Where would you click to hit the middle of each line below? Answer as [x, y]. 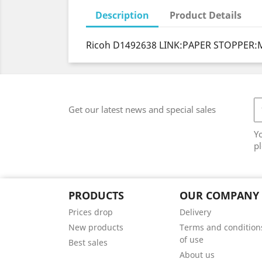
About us [197, 255]
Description [122, 15]
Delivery [195, 212]
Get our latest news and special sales [142, 109]
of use [191, 239]
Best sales [88, 242]
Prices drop [91, 212]
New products [96, 227]
